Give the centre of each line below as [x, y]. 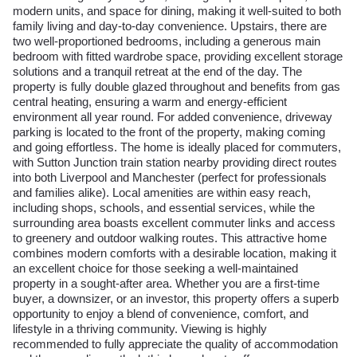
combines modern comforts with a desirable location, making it [175, 253]
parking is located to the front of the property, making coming [169, 131]
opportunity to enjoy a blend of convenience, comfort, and [161, 313]
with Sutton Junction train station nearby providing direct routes [175, 162]
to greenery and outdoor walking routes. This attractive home [170, 237]
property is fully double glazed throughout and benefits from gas [177, 86]
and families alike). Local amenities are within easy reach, [162, 192]
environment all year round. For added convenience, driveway [173, 116]
